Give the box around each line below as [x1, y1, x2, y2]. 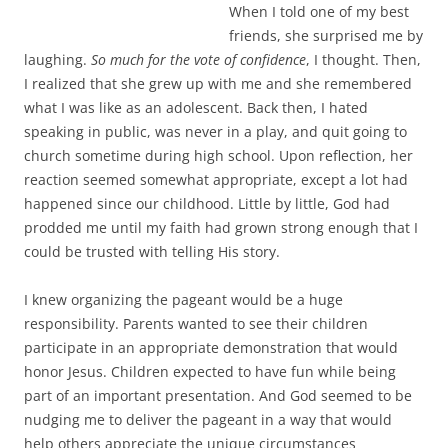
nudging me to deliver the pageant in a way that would [24, 338, 392, 357]
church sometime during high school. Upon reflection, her [24, 74, 413, 93]
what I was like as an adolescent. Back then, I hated [24, 26, 368, 45]
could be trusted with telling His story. [24, 170, 280, 189]
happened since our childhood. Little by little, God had [24, 122, 390, 141]
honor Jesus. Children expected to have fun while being [24, 290, 396, 309]
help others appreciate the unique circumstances [24, 362, 356, 381]
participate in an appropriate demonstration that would [24, 266, 398, 285]
